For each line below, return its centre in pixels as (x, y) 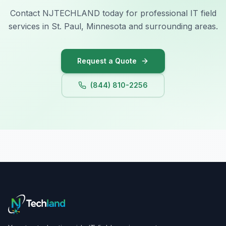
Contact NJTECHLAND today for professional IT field (113, 13)
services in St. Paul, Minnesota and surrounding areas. (113, 26)
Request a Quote (107, 61)
